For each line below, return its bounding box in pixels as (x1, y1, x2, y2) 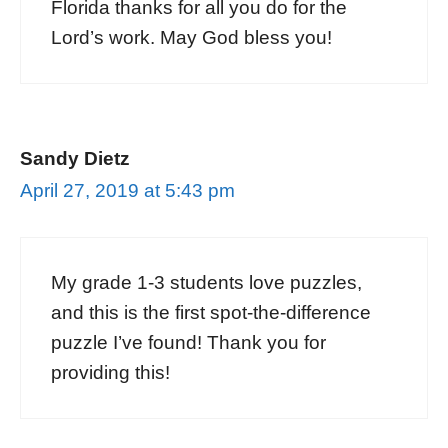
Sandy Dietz (20, 147, 130, 169)
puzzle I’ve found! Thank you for (51, 331, 326, 353)
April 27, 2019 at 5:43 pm (20, 179, 235, 201)
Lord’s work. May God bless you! (51, 26, 332, 48)
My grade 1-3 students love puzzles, (51, 271, 362, 293)
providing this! (51, 361, 170, 383)
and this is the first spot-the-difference (51, 301, 371, 323)
